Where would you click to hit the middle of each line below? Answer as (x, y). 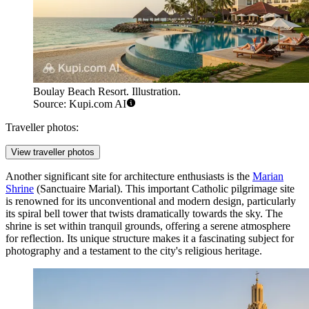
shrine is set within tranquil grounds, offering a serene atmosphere (148, 226)
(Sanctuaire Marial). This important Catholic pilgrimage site (164, 189)
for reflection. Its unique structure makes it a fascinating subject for (150, 239)
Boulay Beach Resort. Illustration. (107, 92)
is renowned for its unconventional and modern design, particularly (151, 201)
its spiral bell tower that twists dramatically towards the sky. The (144, 214)
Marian (268, 177)
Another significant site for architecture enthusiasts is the (129, 177)
